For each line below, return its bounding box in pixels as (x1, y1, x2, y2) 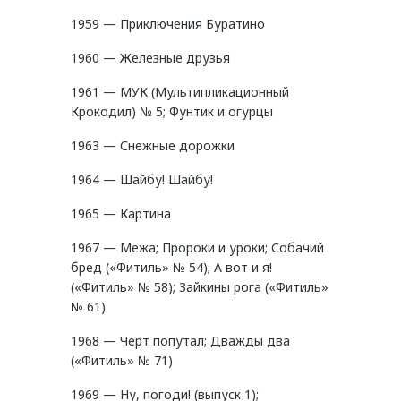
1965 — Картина (71, 205, 171, 223)
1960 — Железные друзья (71, 49, 230, 67)
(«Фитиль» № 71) (71, 352, 173, 370)
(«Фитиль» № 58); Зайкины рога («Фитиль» (71, 278, 328, 296)
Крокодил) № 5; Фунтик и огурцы (71, 103, 273, 121)
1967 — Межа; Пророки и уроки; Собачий (71, 239, 324, 257)
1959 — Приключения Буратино (71, 15, 265, 33)
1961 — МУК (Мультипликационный (71, 83, 289, 101)
